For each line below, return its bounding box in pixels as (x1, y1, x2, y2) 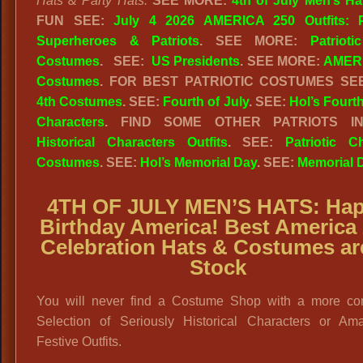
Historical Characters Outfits (36, 135, 228, 149)
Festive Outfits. (36, 335, 122, 348)
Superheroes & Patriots (36, 34, 199, 48)
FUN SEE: (36, 14, 113, 28)
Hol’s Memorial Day (140, 156, 257, 169)
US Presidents (152, 54, 241, 68)
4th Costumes (36, 95, 123, 109)
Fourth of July (163, 95, 249, 109)
